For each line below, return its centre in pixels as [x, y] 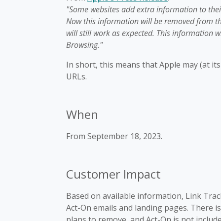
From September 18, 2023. [114, 136]
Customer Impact [113, 174]
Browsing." [84, 45]
